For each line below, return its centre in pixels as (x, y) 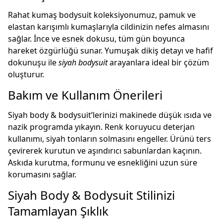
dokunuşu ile (33, 62)
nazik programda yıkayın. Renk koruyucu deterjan (101, 127)
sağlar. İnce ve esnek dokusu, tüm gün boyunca (96, 39)
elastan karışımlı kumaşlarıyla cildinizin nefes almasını (109, 27)
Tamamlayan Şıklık (58, 211)
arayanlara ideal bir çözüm (158, 62)
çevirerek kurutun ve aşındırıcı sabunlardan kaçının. (105, 151)
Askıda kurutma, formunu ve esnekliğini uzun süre (103, 163)
